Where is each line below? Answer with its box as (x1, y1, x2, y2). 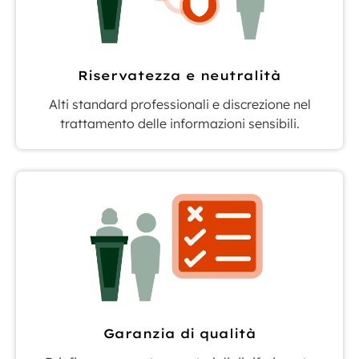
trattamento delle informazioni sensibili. (59, 115, 300, 132)
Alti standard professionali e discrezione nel (48, 96, 311, 113)
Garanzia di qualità (103, 325, 256, 342)
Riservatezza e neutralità (78, 67, 281, 84)
